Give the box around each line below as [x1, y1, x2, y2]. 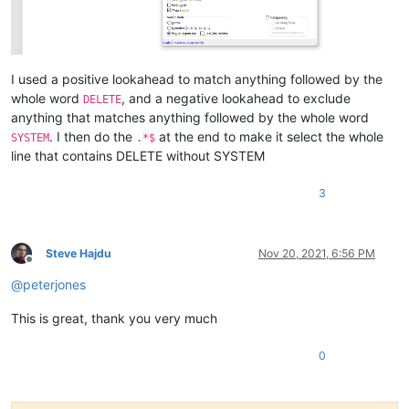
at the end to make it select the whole [155, 128, 383, 144]
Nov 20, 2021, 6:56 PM [258, 246, 375, 260]
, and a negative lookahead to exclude [121, 89, 351, 106]
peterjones [23, 276, 86, 292]
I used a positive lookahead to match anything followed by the [11, 70, 383, 87]
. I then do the [49, 128, 136, 144]
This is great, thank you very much [11, 309, 217, 326]
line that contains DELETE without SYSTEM [11, 147, 265, 163]
